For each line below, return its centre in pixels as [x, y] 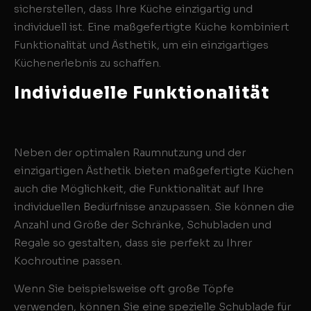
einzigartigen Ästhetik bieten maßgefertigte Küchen [154, 170]
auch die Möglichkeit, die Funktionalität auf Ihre [139, 188]
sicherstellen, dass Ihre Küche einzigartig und [133, 9]
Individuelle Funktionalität [142, 93]
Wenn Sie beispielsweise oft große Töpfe [124, 288]
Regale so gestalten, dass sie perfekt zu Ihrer [133, 242]
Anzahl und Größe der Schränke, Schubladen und [143, 224]
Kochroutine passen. [68, 260]
